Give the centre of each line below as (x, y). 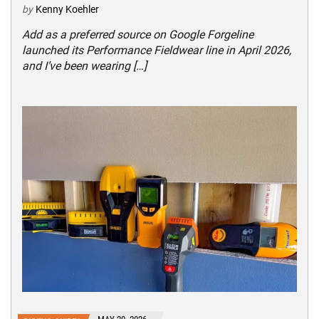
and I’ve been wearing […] (84, 66)
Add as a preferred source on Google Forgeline (138, 34)
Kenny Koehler (67, 9)
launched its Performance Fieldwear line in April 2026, (157, 50)
